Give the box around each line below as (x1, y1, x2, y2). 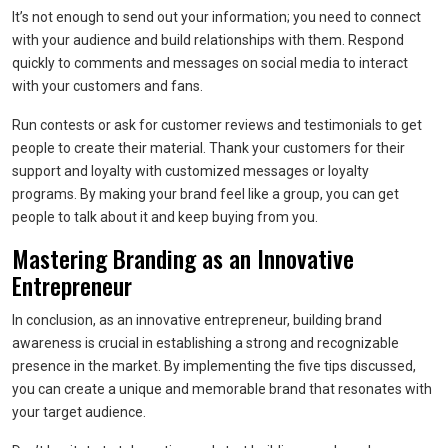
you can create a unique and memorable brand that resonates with (12, 381, 432, 397)
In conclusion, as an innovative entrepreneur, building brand (12, 312, 382, 328)
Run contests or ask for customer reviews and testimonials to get (12, 117, 422, 133)
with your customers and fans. (12, 78, 203, 94)
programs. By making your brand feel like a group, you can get (12, 186, 399, 202)
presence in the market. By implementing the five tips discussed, (12, 358, 416, 374)
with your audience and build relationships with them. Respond (12, 32, 404, 48)
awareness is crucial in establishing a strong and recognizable (12, 335, 399, 351)
